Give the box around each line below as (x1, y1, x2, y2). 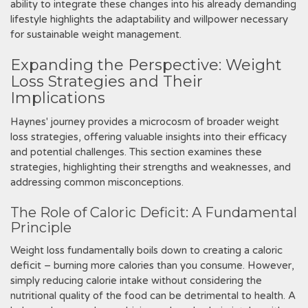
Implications (10, 89, 105, 107)
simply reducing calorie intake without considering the (10, 274, 262, 287)
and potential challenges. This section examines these (10, 146, 262, 158)
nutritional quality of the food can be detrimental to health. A (10, 289, 296, 302)
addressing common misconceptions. (10, 176, 184, 188)
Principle (10, 219, 71, 236)
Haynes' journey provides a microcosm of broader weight (10, 115, 279, 128)
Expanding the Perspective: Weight (10, 56, 282, 74)
